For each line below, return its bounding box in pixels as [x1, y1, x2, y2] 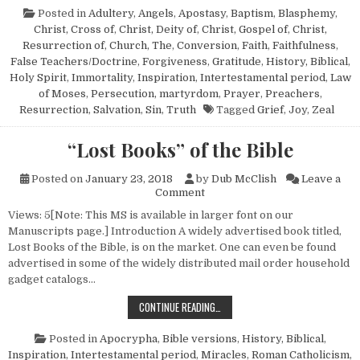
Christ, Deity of [118, 23, 197, 36]
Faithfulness [272, 39, 336, 52]
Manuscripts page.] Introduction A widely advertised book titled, [8, 225, 342, 238]
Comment [155, 186, 205, 199]
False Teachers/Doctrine [10, 55, 137, 68]
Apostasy [178, 7, 226, 20]
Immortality [71, 72, 133, 84]
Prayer [223, 88, 260, 100]
